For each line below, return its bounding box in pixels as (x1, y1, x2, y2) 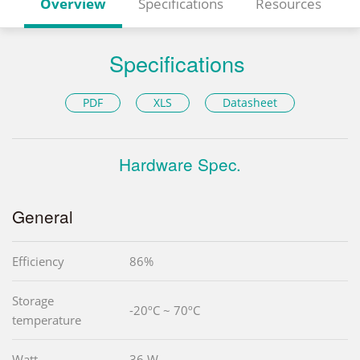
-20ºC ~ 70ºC (129, 302, 200, 319)
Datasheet (223, 95, 278, 111)
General (12, 204, 73, 229)
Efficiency (12, 253, 64, 270)
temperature (12, 312, 81, 329)
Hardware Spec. (119, 152, 241, 177)
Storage (12, 292, 54, 309)
